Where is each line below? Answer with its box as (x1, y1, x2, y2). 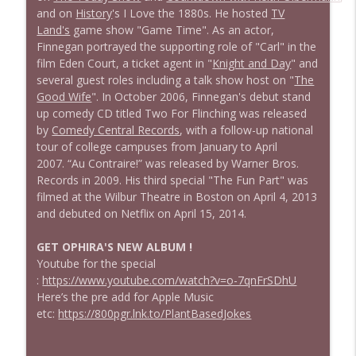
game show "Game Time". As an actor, (70, 21, 275, 37)
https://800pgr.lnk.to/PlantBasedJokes (58, 305, 252, 321)
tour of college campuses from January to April (37, 138, 278, 154)
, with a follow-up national (180, 122, 314, 137)
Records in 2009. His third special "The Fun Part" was (37, 172, 309, 188)
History (75, 5, 113, 21)
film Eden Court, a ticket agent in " (37, 55, 213, 71)
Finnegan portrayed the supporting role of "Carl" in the (37, 38, 317, 54)
